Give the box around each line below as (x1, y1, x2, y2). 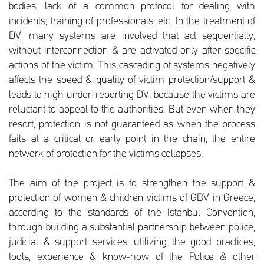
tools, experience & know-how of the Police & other (9, 251, 255, 263)
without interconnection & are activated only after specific (9, 45, 255, 57)
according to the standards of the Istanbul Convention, (9, 207, 255, 219)
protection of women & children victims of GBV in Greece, (9, 192, 255, 204)
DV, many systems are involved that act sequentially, (9, 30, 255, 42)
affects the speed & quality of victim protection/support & (9, 74, 255, 86)
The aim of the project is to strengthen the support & (9, 177, 255, 189)
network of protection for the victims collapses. (9, 148, 203, 160)
